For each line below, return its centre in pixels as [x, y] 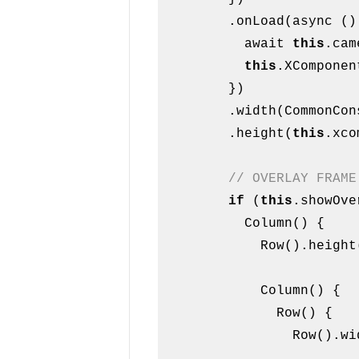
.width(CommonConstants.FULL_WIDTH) [197, 112]
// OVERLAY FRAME [293, 179]
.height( [261, 134]
